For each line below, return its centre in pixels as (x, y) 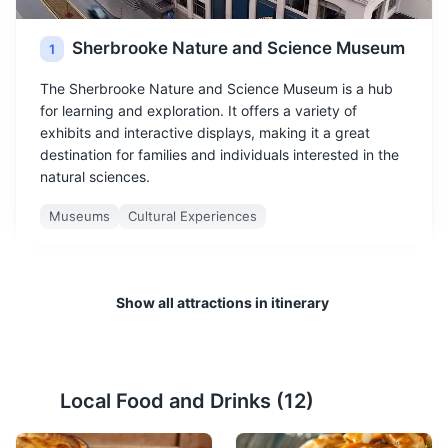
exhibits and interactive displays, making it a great (205, 133)
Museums (79, 216)
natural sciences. (95, 177)
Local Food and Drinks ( (172, 401)
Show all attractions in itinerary (222, 302)
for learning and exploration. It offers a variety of (198, 111)
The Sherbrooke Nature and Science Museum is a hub (216, 89)
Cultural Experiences (192, 216)
